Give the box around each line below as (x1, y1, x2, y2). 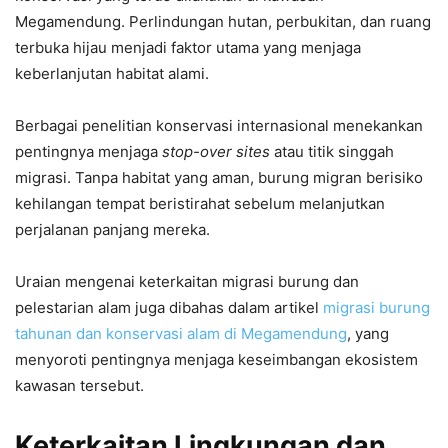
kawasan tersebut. (15, 375, 144, 395)
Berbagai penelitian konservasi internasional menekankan (15, 115, 423, 135)
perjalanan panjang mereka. (15, 219, 210, 239)
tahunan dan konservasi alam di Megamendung (15, 323, 347, 343)
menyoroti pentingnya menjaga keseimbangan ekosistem (15, 349, 418, 369)
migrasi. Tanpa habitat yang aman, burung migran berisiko (15, 167, 423, 187)
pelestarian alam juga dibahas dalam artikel (15, 297, 323, 317)
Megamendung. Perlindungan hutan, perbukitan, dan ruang (15, 11, 431, 31)
